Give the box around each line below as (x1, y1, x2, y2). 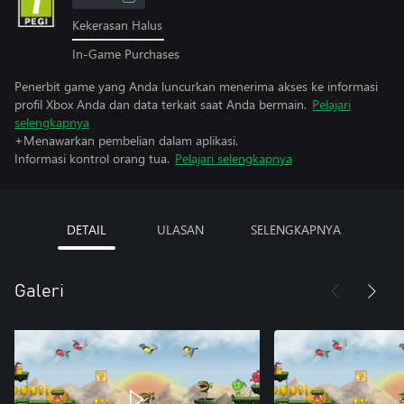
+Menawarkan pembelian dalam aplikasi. (14, 131, 238, 149)
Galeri (14, 281, 64, 300)
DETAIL (67, 220, 106, 238)
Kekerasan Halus (72, 16, 162, 33)
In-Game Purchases (72, 44, 179, 62)
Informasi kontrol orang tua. (14, 149, 170, 167)
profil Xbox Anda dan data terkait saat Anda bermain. (14, 95, 307, 113)
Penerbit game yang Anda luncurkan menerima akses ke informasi (14, 77, 378, 95)
